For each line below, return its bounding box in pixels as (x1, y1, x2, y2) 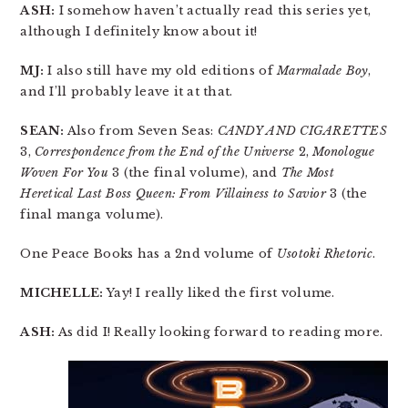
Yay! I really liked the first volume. (103, 285, 335, 301)
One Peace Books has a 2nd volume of (20, 246, 277, 261)
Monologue (312, 144, 375, 159)
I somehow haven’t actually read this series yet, (55, 3, 372, 18)
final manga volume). (20, 207, 164, 222)
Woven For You (20, 165, 108, 180)
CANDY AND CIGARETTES (217, 123, 387, 138)
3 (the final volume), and (107, 165, 281, 180)
